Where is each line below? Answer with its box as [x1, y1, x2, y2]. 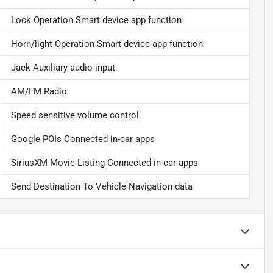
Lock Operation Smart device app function [10, 15, 182, 26]
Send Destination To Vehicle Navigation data [10, 181, 193, 193]
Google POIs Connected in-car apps [10, 133, 155, 145]
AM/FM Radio [10, 86, 67, 97]
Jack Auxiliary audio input [10, 62, 115, 74]
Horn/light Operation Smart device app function [10, 38, 203, 50]
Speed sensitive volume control [10, 110, 139, 121]
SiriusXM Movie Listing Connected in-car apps [10, 157, 198, 169]
